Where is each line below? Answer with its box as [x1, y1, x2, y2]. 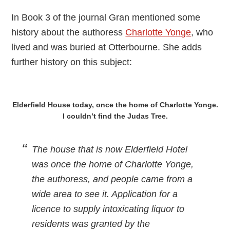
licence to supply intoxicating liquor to [32, 204, 185, 214]
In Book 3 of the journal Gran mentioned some [11, 12, 201, 23]
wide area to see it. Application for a [32, 189, 178, 199]
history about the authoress [11, 27, 126, 37]
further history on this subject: [11, 57, 132, 67]
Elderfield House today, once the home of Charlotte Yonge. [12, 101, 218, 109]
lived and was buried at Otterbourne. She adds [11, 42, 202, 52]
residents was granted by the [32, 219, 150, 229]
